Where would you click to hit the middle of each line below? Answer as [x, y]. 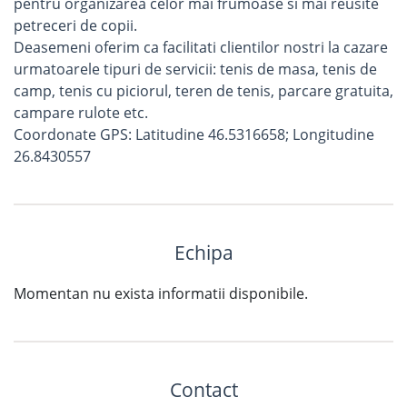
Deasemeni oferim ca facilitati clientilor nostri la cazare [201, 47]
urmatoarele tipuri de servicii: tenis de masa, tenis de [195, 69]
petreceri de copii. [75, 25]
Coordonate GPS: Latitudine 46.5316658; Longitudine [194, 134]
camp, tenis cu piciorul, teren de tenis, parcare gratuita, [203, 91]
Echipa [203, 253]
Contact [203, 390]
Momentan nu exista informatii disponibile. [161, 293]
